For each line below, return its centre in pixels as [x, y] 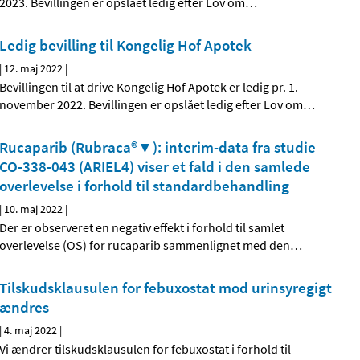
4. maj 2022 [31, 331]
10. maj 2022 [34, 209]
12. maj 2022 [34, 69]
